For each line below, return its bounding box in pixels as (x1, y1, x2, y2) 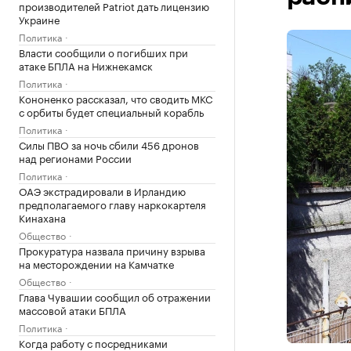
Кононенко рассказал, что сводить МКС (19, 90, 212, 106)
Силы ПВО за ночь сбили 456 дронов (19, 136, 199, 152)
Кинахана (19, 209, 66, 225)
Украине (19, 11, 60, 27)
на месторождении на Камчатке (19, 255, 174, 271)
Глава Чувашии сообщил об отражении (19, 288, 211, 304)
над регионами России (19, 150, 132, 165)
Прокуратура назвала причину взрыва (19, 242, 205, 258)
